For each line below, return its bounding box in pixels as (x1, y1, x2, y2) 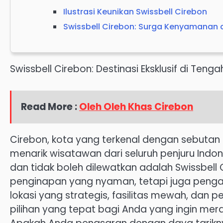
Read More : (21, 100, 80, 113)
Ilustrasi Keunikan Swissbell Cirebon (63, 6, 207, 17)
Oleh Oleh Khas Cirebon (79, 100, 194, 113)
